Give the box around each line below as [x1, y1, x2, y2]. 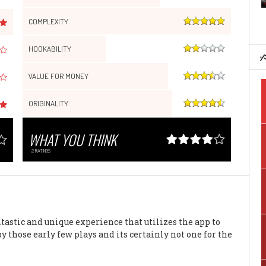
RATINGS [33, 147, 50, 154]
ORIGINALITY [28, 98, 68, 108]
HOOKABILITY [28, 43, 71, 53]
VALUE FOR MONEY [28, 71, 88, 81]
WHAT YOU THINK [28, 128, 116, 150]
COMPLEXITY [28, 16, 68, 26]
